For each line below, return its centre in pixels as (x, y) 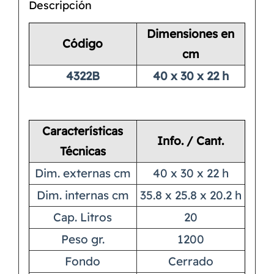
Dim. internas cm (83, 195)
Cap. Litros (83, 217)
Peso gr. (83, 239)
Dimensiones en (191, 34)
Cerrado (191, 261)
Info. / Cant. (191, 141)
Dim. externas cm (83, 173)
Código (83, 44)
